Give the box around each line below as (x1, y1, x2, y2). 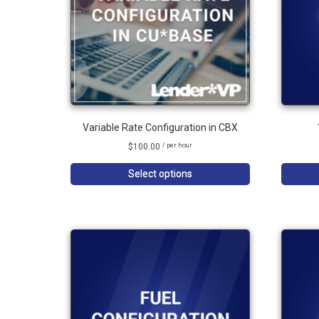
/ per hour (162, 142, 192, 150)
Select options (127, 167, 192, 179)
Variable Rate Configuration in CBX (82, 121, 238, 133)
